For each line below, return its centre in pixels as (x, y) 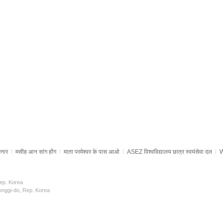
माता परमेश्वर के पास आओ (92, 152)
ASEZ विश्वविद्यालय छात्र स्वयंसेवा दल (169, 152)
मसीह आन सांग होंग (36, 152)
